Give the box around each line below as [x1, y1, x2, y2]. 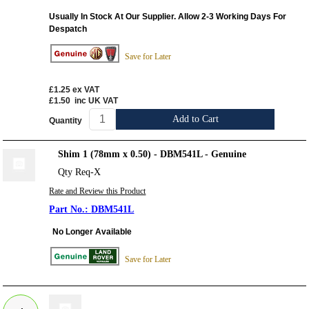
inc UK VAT [74, 96, 119, 106]
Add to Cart [172, 114, 219, 125]
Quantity [49, 115, 83, 126]
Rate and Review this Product [49, 186, 146, 197]
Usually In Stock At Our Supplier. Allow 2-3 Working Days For [49, 11, 287, 21]
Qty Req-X [58, 167, 101, 178]
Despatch [49, 23, 88, 34]
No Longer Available [52, 227, 132, 237]
